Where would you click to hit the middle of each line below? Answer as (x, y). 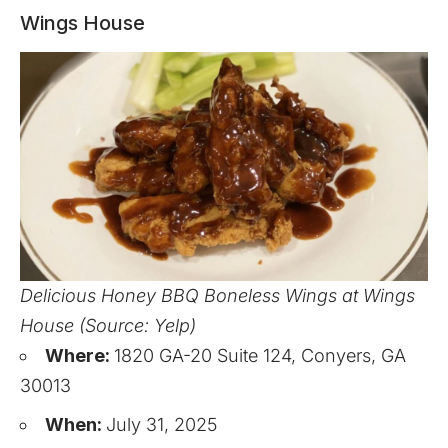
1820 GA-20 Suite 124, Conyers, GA (260, 356)
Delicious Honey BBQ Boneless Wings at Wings (217, 296)
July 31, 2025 (161, 425)
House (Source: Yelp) (108, 326)
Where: (79, 356)
